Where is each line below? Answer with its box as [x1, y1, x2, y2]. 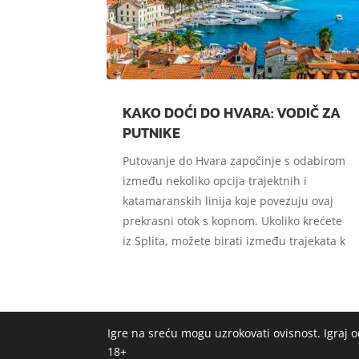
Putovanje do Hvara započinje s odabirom [123, 152, 346, 168]
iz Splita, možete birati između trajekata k [123, 232, 346, 248]
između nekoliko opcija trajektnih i [123, 172, 308, 188]
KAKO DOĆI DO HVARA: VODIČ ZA [123, 101, 341, 123]
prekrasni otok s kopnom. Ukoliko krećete [123, 212, 343, 228]
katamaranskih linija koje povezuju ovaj [123, 192, 334, 208]
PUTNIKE [123, 121, 181, 143]
